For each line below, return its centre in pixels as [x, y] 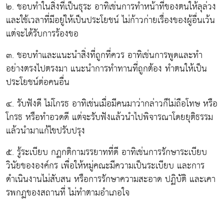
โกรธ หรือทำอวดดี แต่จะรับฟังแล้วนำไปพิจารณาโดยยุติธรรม [109, 117]
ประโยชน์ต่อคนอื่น [38, 82]
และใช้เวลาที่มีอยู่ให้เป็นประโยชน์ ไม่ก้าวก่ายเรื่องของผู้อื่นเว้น [110, 20]
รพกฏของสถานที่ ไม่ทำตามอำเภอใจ [68, 192]
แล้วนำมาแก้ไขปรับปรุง [45, 130]
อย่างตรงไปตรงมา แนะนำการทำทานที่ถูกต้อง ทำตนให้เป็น [106, 68]
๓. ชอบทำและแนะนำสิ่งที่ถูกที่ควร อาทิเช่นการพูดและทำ [104, 55]
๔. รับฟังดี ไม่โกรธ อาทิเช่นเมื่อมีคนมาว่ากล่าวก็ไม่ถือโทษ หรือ [112, 103]
